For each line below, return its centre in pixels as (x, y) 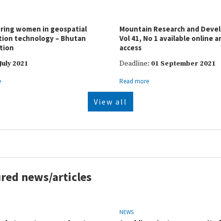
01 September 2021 (183, 64)
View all (110, 102)
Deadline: (135, 64)
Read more (134, 81)
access (130, 48)
